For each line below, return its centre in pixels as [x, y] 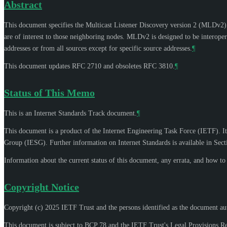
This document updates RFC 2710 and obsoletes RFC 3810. [89, 66]
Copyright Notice [42, 187]
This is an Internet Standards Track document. [70, 113]
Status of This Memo [49, 92]
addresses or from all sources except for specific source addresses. [98, 48]
